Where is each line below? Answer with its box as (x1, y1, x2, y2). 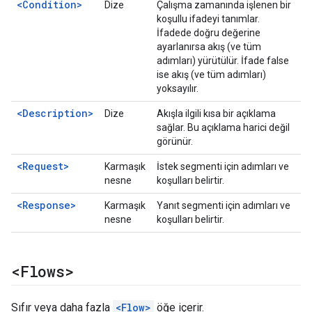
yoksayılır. (157, 83, 198, 94)
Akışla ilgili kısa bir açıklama (157, 108, 276, 119)
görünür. (157, 136, 193, 147)
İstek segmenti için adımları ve (157, 161, 289, 172)
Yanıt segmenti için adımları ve (157, 200, 290, 211)
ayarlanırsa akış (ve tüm (157, 41, 261, 52)
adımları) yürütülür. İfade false (157, 55, 289, 66)
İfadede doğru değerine (157, 27, 260, 38)
